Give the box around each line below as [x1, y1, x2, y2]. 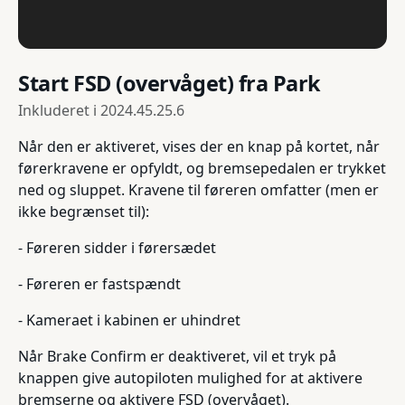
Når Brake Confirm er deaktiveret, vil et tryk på [18, 345, 336, 366]
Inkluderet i [18, 99, 100, 120]
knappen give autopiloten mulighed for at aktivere [18, 367, 363, 388]
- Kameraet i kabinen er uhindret [18, 309, 240, 330]
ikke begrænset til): [18, 201, 149, 221]
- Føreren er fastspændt [18, 273, 181, 294]
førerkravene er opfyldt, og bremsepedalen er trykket [18, 157, 386, 178]
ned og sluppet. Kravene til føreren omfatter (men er [18, 179, 379, 200]
